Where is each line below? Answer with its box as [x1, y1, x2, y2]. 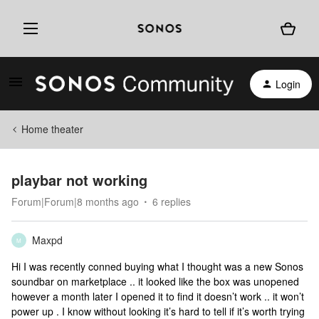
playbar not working [11, 169, 147, 190]
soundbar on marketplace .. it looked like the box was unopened [11, 274, 299, 288]
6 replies [152, 194, 191, 209]
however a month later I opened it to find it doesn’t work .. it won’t [11, 289, 304, 303]
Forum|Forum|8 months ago [11, 194, 139, 209]
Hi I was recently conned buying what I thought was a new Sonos [11, 259, 303, 273]
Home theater [21, 122, 83, 136]
